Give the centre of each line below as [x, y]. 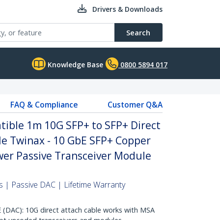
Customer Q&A [135, 105]
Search [138, 32]
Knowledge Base [74, 65]
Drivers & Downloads [127, 9]
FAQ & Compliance [44, 105]
